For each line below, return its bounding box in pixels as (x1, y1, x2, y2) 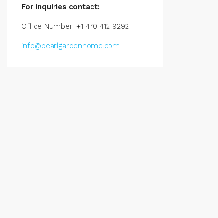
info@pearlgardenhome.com (21, 41, 120, 50)
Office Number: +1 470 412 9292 (21, 22, 129, 31)
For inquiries (21, 2, 66, 11)
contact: (66, 2, 100, 11)
